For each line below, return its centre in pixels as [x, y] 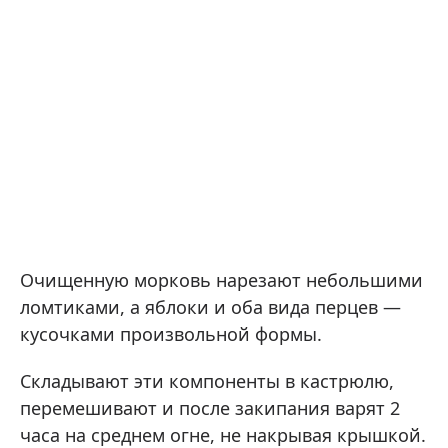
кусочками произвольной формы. [171, 334]
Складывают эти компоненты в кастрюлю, [207, 381]
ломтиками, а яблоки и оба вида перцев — [210, 307]
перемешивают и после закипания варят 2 [210, 408]
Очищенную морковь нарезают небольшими [221, 280]
